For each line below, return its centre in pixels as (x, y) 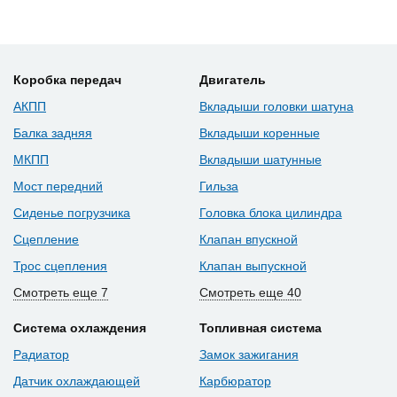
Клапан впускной (248, 240)
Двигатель (232, 80)
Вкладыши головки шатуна (276, 107)
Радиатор (41, 355)
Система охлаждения (80, 328)
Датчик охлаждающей (77, 381)
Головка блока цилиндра (270, 213)
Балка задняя (53, 133)
